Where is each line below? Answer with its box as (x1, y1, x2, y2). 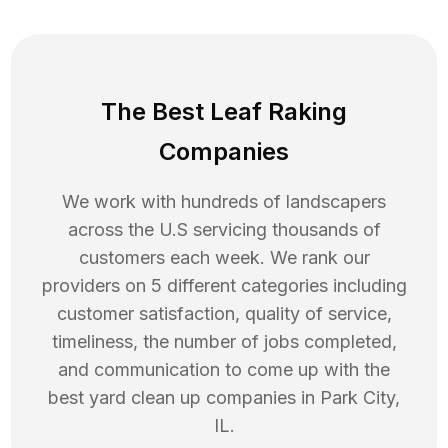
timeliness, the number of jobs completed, (51, 331, 397, 353)
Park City (320, 387, 395, 409)
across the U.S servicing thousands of (67, 219, 381, 241)
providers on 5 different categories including (41, 275, 407, 297)
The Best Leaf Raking (101, 97, 347, 127)
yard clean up (89, 387, 201, 409)
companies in (201, 387, 320, 409)
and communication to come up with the (58, 359, 390, 381)
